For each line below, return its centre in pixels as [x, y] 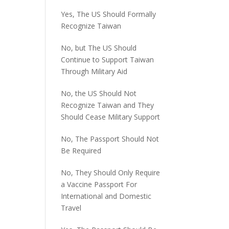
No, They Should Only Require [111, 173]
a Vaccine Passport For [99, 184]
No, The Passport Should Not [110, 139]
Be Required [81, 151]
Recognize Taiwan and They [108, 105]
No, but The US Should [99, 48]
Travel [71, 208]
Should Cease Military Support [111, 117]
